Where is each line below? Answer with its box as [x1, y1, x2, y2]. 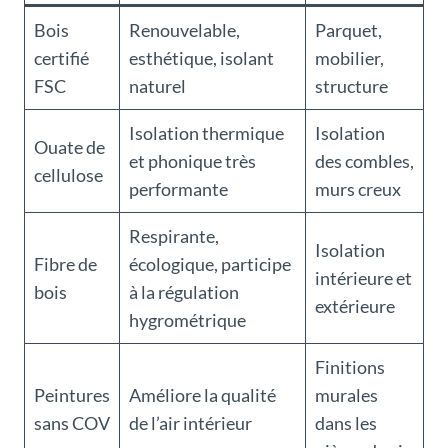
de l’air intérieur [129, 412, 252, 435]
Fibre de [34, 253, 97, 276]
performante [129, 178, 228, 201]
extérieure [315, 295, 395, 318]
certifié [34, 47, 89, 70]
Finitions [315, 356, 385, 379]
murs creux [315, 178, 401, 201]
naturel [129, 75, 186, 98]
